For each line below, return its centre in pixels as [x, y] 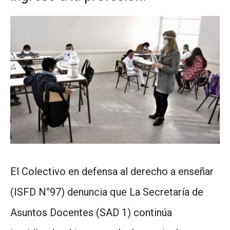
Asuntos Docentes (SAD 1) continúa [91, 212]
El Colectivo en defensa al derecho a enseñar [112, 171]
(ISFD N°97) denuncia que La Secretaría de [107, 192]
